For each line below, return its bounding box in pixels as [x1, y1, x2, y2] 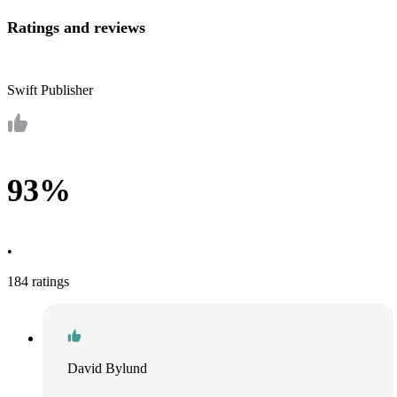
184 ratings [7, 274, 69, 290]
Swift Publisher [7, 82, 93, 98]
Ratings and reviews [7, 18, 145, 36]
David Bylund [67, 361, 147, 377]
